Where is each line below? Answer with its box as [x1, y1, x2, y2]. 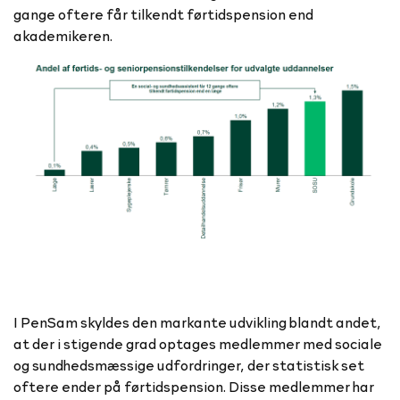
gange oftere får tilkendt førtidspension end [13, 4, 313, 23]
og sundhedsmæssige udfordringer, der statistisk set [13, 354, 364, 375]
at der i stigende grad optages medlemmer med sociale [13, 333, 382, 354]
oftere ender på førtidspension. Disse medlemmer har [13, 376, 374, 396]
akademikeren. [13, 25, 115, 45]
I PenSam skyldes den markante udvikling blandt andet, [13, 312, 381, 332]
